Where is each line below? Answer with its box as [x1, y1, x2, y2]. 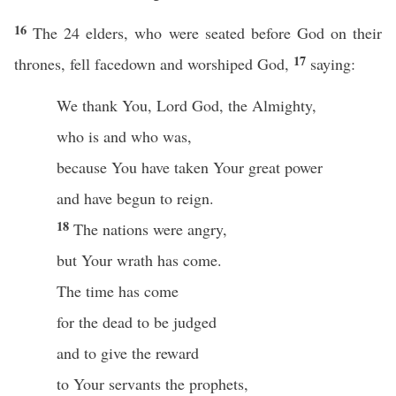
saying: [310, 53, 355, 74]
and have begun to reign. [57, 187, 214, 209]
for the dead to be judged [57, 311, 217, 332]
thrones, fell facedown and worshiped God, [14, 53, 293, 74]
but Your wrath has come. [57, 249, 222, 270]
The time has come [57, 280, 179, 301]
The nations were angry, [73, 218, 227, 240]
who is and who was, [57, 126, 192, 147]
